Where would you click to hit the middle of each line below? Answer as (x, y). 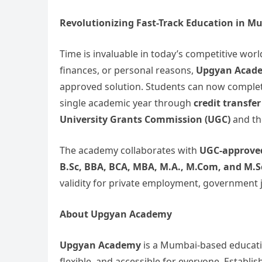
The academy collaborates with (130, 150)
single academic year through (127, 103)
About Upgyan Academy (116, 214)
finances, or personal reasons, (128, 70)
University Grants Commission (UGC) (145, 119)
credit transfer (227, 103)
